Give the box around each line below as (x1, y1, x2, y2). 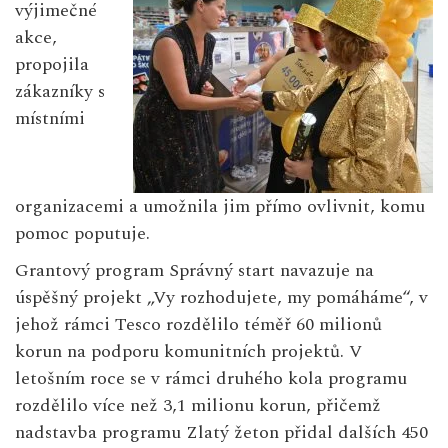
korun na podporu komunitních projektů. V (15, 338, 362, 366)
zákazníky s (15, 78, 105, 106)
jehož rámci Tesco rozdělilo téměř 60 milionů (15, 311, 382, 339)
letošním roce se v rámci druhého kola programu (15, 365, 407, 393)
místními (15, 105, 85, 133)
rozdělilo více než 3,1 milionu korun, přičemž (15, 392, 381, 420)
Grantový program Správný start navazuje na (15, 257, 374, 285)
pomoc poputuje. (15, 220, 150, 248)
